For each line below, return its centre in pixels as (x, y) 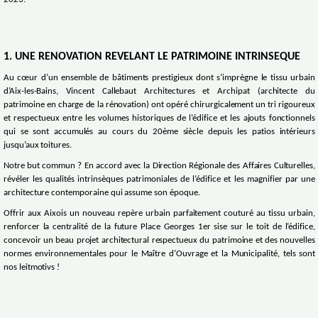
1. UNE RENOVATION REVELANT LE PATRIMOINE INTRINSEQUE (152, 57)
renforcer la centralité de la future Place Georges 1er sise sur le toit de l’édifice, (160, 227)
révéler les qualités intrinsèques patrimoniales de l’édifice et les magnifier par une (160, 180)
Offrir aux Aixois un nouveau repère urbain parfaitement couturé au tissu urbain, (160, 214)
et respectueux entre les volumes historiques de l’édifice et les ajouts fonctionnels (160, 119)
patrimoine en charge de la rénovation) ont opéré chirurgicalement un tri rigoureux (160, 105)
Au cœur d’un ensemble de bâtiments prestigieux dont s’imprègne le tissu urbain (160, 78)
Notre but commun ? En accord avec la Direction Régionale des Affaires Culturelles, (160, 166)
